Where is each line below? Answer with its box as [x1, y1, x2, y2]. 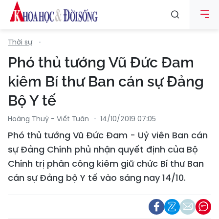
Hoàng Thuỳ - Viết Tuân [8, 114, 89, 124]
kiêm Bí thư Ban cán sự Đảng [8, 73, 204, 90]
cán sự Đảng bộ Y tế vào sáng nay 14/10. [8, 172, 186, 184]
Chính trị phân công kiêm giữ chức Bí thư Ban [8, 157, 204, 170]
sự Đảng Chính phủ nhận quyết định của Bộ [8, 143, 198, 155]
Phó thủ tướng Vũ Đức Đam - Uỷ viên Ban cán [8, 129, 208, 141]
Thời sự [8, 37, 32, 47]
